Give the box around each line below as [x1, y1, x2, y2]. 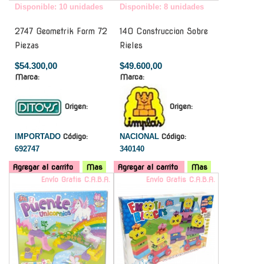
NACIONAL [120, 131, 161, 141]
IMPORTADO [15, 131, 63, 141]
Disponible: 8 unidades [120, 2, 204, 11]
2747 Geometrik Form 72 [15, 26, 107, 36]
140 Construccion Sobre [120, 26, 208, 36]
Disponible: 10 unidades [15, 2, 103, 11]
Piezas [15, 40, 39, 50]
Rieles [120, 40, 143, 50]
